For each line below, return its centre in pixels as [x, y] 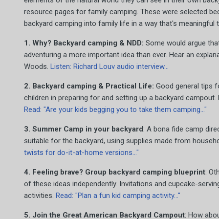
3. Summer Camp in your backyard [84, 129]
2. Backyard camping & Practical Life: [89, 86]
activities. [40, 196]
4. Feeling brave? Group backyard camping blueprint [115, 172]
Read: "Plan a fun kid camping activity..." [118, 196]
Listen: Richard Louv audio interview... [109, 66]
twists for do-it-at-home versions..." [81, 153]
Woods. [37, 66]
